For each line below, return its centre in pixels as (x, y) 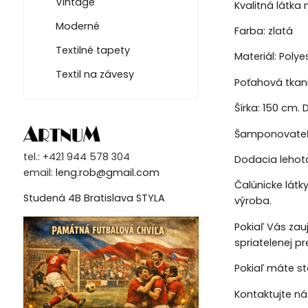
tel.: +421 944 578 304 (76, 156)
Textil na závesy (95, 74)
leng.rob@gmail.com (107, 172)
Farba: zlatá (263, 31)
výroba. (253, 201)
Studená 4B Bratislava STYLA (94, 198)
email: (39, 172)
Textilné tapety (92, 50)
